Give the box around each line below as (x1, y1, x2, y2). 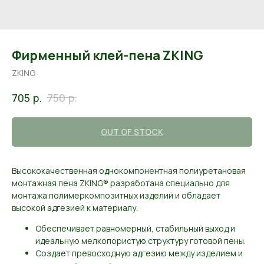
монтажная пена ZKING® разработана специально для (12, 177, 230, 189)
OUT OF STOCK (101, 126, 163, 137)
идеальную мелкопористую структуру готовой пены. (35, 235, 246, 246)
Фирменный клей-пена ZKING (12, 47, 203, 64)
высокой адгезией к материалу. (12, 202, 138, 213)
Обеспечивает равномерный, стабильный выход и (35, 222, 235, 234)
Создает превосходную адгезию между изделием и (35, 247, 243, 259)
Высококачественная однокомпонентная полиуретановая (12, 164, 246, 176)
